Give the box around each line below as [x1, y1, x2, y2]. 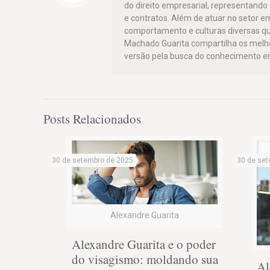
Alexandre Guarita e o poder [72, 235, 216, 253]
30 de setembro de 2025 [52, 155, 134, 165]
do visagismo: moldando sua [72, 250, 219, 268]
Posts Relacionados [43, 110, 141, 127]
